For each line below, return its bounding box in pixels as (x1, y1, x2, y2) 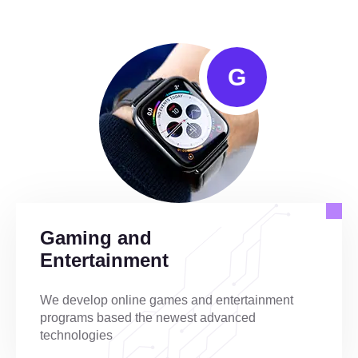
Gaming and (40, 226, 152, 249)
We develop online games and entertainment (40, 292, 293, 307)
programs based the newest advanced (40, 310, 256, 324)
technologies (40, 328, 113, 342)
